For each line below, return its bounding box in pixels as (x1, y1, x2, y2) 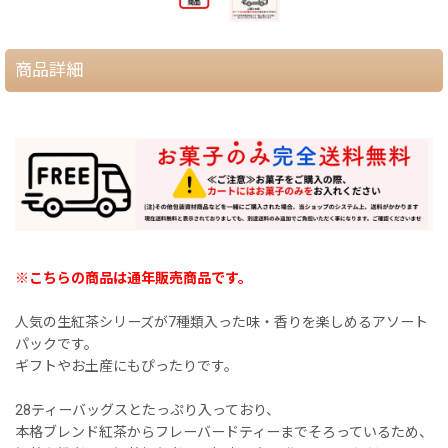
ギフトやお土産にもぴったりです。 (15, 357, 238, 374)
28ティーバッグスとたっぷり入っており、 (15, 401, 280, 418)
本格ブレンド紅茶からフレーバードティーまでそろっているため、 (15, 423, 433, 440)
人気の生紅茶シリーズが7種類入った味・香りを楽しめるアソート (15, 313, 428, 330)
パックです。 (15, 335, 98, 352)
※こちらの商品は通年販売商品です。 (15, 269, 252, 286)
